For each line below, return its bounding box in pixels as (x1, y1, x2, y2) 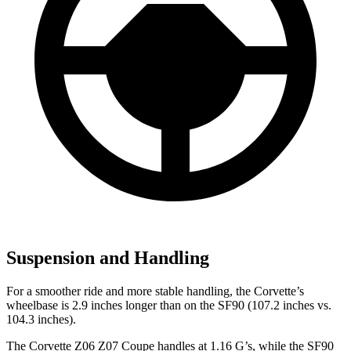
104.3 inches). (6, 313, 76, 327)
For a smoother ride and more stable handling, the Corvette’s (6, 284, 304, 299)
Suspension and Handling (6, 248, 209, 269)
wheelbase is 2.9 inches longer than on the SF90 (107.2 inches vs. (6, 299, 331, 313)
